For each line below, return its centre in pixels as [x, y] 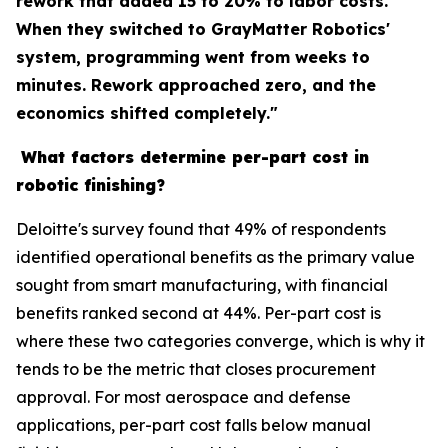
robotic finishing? [90, 185]
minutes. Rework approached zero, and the [196, 85]
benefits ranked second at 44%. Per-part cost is [198, 313]
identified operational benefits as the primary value [215, 257]
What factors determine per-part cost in [195, 157]
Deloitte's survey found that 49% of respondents [201, 229]
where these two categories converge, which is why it [220, 341]
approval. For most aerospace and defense [183, 397]
